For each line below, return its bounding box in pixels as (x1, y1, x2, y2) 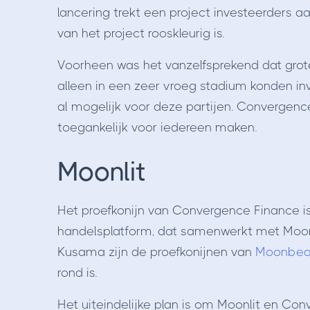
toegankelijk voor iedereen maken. (57, 120, 257, 135)
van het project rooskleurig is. (57, 26, 228, 41)
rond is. (57, 266, 100, 280)
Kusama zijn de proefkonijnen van (57, 245, 255, 259)
